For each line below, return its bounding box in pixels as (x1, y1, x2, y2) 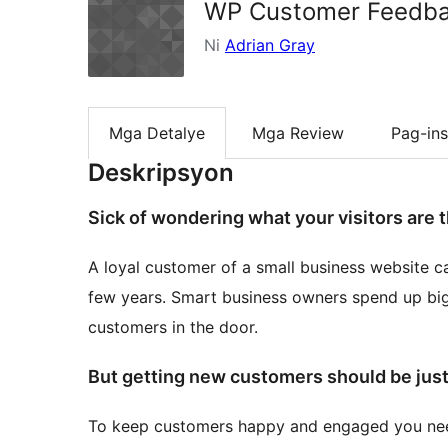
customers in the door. (88, 317, 258, 338)
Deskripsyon (88, 158, 234, 188)
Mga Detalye (109, 123, 205, 144)
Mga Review (252, 123, 344, 144)
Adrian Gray (225, 35, 315, 55)
